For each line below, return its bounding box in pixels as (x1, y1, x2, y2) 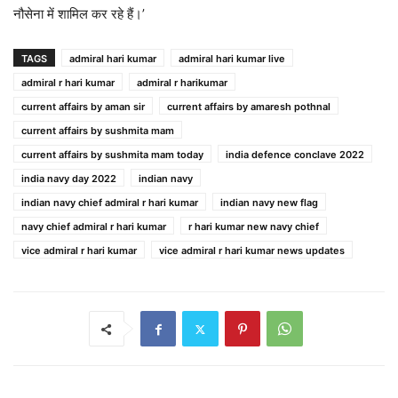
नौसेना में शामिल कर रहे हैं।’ (13, 5, 145, 22)
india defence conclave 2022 (226, 148, 364, 161)
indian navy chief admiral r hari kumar (21, 196, 198, 209)
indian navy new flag (220, 196, 318, 209)
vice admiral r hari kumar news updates (159, 244, 345, 257)
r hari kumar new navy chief (188, 220, 319, 233)
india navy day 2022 (21, 172, 116, 185)
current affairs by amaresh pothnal (167, 100, 330, 113)
